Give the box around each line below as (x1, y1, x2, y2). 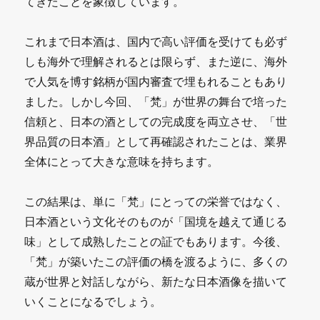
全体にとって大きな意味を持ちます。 (24, 154, 219, 169)
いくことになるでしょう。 (24, 294, 162, 309)
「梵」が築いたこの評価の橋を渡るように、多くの (24, 254, 288, 269)
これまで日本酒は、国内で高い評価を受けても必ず (24, 34, 288, 49)
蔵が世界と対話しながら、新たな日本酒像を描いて (24, 274, 288, 289)
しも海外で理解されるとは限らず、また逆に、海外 (24, 54, 288, 69)
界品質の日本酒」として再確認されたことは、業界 (24, 134, 288, 149)
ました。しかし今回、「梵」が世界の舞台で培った (24, 94, 288, 109)
